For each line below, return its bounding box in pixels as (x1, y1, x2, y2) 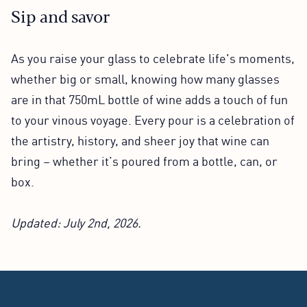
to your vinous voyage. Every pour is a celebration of (11, 110, 295, 128)
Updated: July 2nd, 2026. (11, 212, 141, 231)
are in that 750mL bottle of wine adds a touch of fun (11, 89, 288, 108)
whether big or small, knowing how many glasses (11, 69, 280, 87)
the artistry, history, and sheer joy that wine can (11, 130, 269, 149)
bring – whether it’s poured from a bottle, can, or (11, 151, 278, 169)
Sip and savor (11, 3, 110, 27)
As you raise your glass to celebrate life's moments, (11, 48, 295, 66)
